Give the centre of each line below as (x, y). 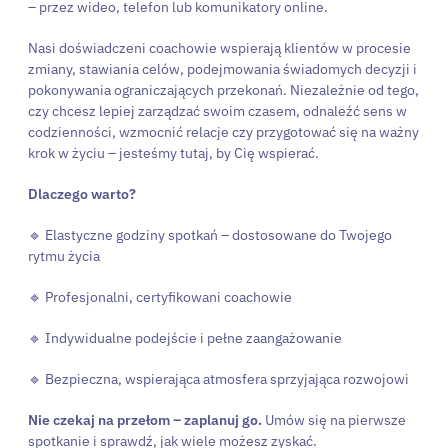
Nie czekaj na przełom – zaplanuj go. (145, 419)
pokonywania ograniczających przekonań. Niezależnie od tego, (223, 89)
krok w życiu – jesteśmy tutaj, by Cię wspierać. (173, 152)
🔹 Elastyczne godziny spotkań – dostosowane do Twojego (210, 234)
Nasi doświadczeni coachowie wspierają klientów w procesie (219, 47)
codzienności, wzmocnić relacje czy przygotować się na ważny (223, 131)
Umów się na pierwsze (334, 419)
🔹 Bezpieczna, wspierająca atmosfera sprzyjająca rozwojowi (218, 378)
